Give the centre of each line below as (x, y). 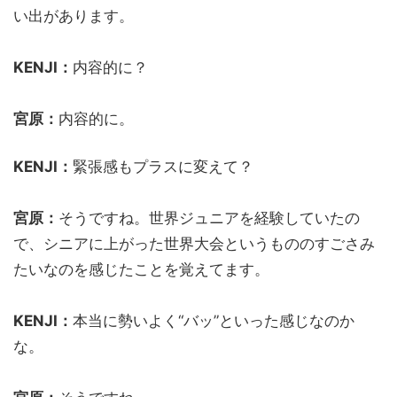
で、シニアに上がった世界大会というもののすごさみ (194, 243)
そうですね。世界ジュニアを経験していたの (209, 218)
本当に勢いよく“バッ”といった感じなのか (214, 320)
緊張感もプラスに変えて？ (163, 166)
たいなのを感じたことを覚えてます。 (141, 269)
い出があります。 (74, 16)
